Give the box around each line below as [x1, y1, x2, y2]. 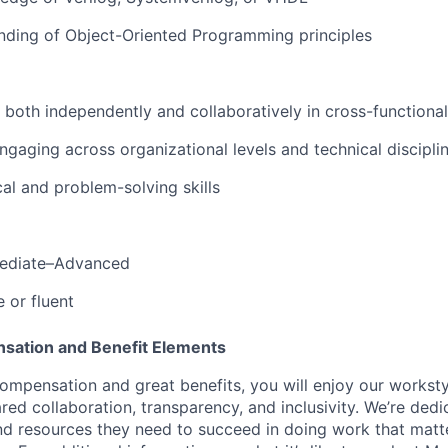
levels [233, 139, 276, 159]
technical [314, 139, 382, 159]
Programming [192, 25, 294, 45]
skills [183, 177, 220, 197]
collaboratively [190, 101, 302, 121]
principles [299, 25, 372, 45]
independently [45, 101, 152, 121]
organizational [120, 139, 228, 159]
